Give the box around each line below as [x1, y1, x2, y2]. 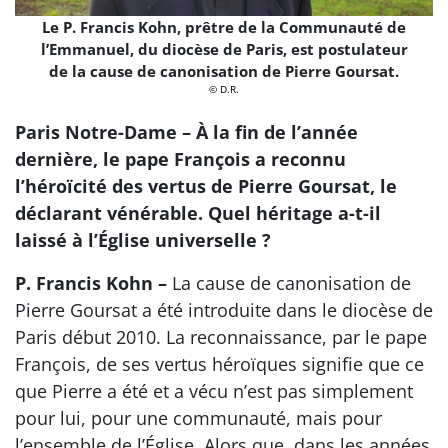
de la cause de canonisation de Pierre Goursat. [49, 60, 399, 81]
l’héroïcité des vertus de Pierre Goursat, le [15, 174, 397, 199]
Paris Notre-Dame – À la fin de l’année [15, 120, 358, 145]
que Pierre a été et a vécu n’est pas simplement [15, 379, 413, 404]
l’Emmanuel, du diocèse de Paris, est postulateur [40, 38, 408, 59]
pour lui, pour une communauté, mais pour [15, 406, 382, 431]
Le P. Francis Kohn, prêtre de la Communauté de [42, 16, 406, 37]
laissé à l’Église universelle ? [15, 228, 271, 253]
